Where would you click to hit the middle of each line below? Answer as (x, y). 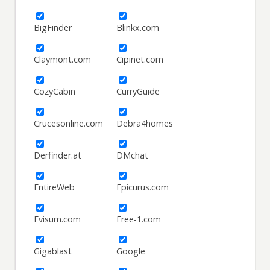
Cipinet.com (140, 60)
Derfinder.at (58, 155)
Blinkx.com (138, 28)
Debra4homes (145, 124)
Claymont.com (63, 60)
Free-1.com (139, 219)
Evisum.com (58, 219)
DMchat (133, 155)
